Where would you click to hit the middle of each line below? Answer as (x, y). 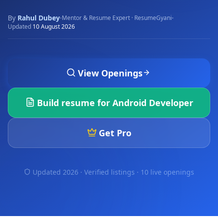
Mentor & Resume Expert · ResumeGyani (117, 18)
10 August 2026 (54, 27)
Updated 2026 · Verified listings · (87, 172)
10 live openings (167, 172)
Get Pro (115, 133)
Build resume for (74, 103)
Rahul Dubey (39, 18)
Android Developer (153, 103)
